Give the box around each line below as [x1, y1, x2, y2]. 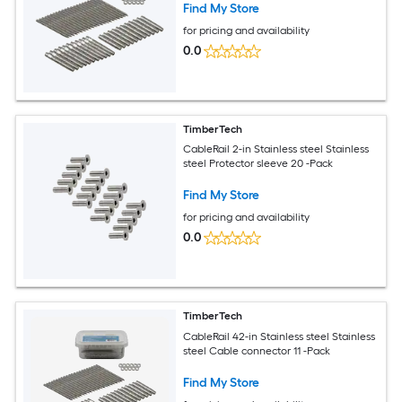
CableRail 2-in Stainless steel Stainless [183, 143, 370, 156]
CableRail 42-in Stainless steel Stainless [183, 329, 376, 343]
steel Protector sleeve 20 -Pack [183, 157, 334, 170]
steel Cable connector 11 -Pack [183, 344, 331, 357]
